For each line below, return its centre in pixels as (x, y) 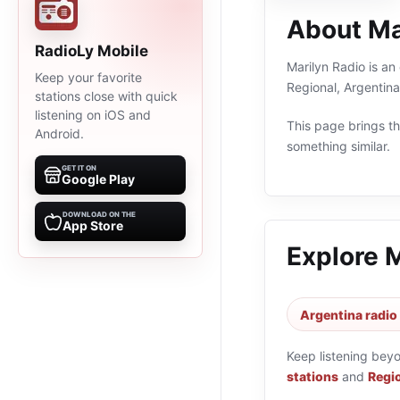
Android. (59, 133)
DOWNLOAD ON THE (99, 214)
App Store (93, 225)
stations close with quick (106, 96)
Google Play (98, 179)
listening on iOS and (93, 115)
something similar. (338, 146)
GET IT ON (79, 168)
